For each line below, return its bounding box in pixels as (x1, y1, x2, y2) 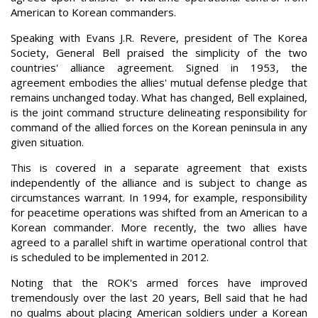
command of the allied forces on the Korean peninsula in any (11, 120, 307, 134)
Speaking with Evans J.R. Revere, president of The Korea (11, 31, 307, 45)
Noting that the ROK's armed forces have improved (11, 275, 307, 290)
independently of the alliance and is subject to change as (11, 175, 307, 190)
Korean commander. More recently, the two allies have (11, 220, 307, 234)
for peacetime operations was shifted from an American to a (11, 205, 307, 219)
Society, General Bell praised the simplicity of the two (11, 45, 307, 60)
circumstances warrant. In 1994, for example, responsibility (11, 190, 307, 204)
